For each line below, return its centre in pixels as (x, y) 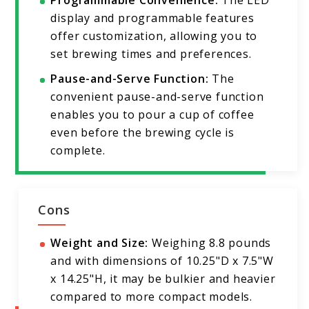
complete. (78, 151)
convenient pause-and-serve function (157, 97)
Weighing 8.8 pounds (210, 243)
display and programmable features (152, 18)
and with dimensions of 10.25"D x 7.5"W (162, 261)
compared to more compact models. (152, 297)
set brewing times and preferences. (151, 54)
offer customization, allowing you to (154, 36)
